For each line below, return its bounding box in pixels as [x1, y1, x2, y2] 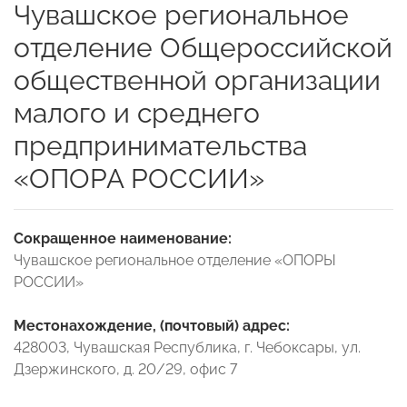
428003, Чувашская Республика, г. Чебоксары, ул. [14, 338, 361, 356]
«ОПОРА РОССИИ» [14, 162, 264, 194]
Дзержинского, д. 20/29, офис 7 [14, 360, 237, 378]
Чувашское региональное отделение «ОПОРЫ [14, 251, 336, 269]
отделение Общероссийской [14, 31, 392, 64]
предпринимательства [14, 129, 307, 162]
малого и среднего [14, 96, 260, 129]
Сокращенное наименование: [14, 229, 232, 247]
